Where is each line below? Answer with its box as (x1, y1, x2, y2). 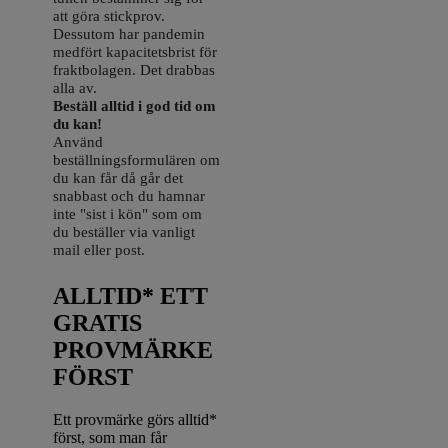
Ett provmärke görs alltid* (53, 410, 218, 428)
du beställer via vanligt (53, 222, 196, 240)
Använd (53, 132, 104, 150)
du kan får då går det (53, 168, 184, 186)
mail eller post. (53, 240, 146, 258)
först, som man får (53, 428, 168, 446)
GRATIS (53, 309, 143, 336)
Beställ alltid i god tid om (53, 96, 217, 114)
